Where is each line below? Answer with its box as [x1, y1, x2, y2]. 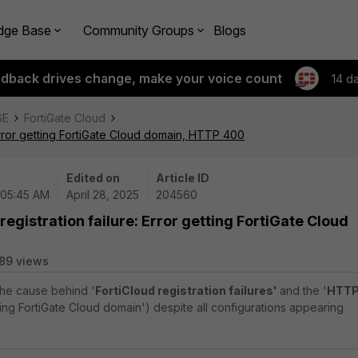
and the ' [280, 284, 327, 297]
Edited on [66, 171, 120, 185]
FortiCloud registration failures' [95, 284, 280, 297]
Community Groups [83, 22, 194, 38]
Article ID [156, 171, 209, 185]
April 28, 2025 [66, 188, 139, 201]
